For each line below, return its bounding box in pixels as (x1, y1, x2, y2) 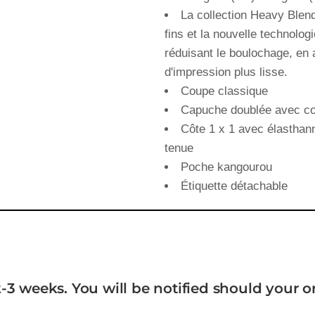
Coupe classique (181, 84, 268, 98)
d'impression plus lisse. (165, 65, 288, 79)
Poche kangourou (181, 160, 272, 174)
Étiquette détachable (181, 179, 288, 193)
